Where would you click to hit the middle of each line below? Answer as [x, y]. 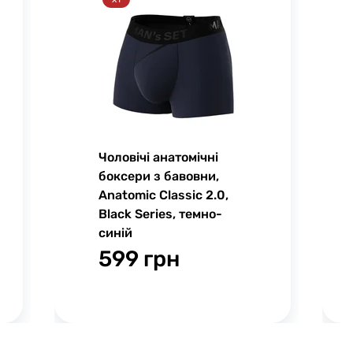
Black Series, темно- [160, 214]
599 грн [139, 259]
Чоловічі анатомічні [158, 157]
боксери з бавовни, [159, 176]
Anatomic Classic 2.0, [163, 195]
